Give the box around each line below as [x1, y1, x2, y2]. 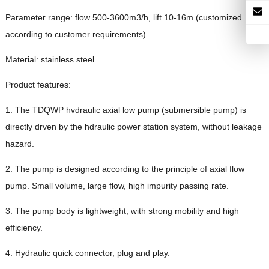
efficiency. [5, 223, 43, 233]
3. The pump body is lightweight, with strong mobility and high [5, 206, 239, 216]
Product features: [5, 80, 71, 90]
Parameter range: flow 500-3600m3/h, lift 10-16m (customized [5, 13, 242, 23]
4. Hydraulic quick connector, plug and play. [5, 248, 170, 258]
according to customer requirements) [5, 29, 146, 40]
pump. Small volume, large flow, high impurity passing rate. [5, 181, 229, 191]
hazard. [5, 139, 34, 149]
